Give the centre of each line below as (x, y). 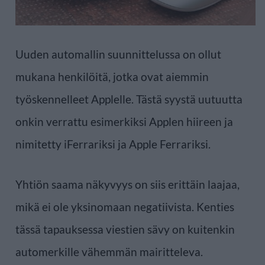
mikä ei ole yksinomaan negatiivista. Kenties (125, 207)
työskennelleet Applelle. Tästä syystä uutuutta (129, 99)
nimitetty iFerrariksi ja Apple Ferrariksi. (113, 144)
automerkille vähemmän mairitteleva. (109, 252)
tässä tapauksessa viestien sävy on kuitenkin (125, 230)
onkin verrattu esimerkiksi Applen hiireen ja (124, 122)
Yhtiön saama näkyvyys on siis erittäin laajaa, (127, 185)
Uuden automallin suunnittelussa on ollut (118, 54)
